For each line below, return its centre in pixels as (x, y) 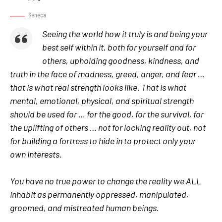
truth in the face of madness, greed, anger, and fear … (107, 74)
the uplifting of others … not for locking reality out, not (108, 127)
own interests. (36, 154)
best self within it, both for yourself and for (119, 47)
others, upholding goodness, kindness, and (121, 60)
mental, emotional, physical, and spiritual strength (102, 100)
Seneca (37, 16)
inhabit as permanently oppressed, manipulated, (99, 194)
